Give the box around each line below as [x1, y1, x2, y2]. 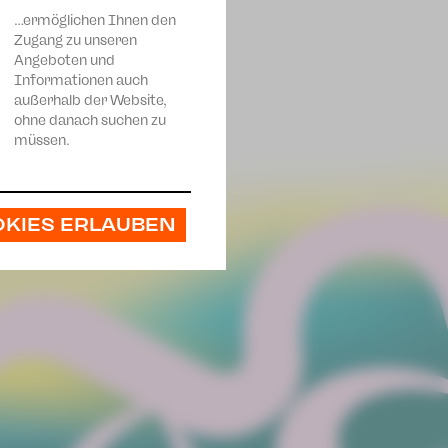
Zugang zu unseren [14, 31, 137, 49]
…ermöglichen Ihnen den [14, 11, 176, 29]
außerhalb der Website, [14, 91, 167, 109]
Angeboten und [14, 51, 115, 69]
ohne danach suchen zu [14, 111, 166, 129]
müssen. [14, 131, 70, 149]
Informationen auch [14, 71, 148, 89]
